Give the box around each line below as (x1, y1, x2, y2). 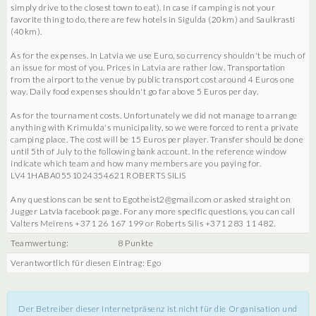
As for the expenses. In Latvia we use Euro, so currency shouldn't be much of (11, 49, 305, 61)
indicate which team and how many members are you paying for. (11, 157, 261, 169)
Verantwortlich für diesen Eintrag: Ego (11, 257, 161, 268)
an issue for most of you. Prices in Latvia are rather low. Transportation (11, 61, 286, 73)
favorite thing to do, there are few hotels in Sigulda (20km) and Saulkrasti (11, 13, 296, 25)
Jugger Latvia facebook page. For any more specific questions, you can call (11, 205, 295, 217)
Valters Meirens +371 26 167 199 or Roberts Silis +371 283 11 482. (11, 217, 276, 229)
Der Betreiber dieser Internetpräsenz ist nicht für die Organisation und (18, 303, 298, 314)
